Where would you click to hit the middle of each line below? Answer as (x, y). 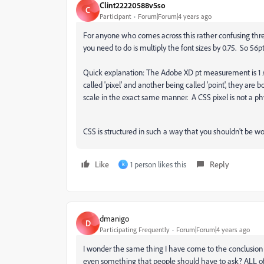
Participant (115, 16)
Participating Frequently (135, 229)
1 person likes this (158, 164)
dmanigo (114, 218)
